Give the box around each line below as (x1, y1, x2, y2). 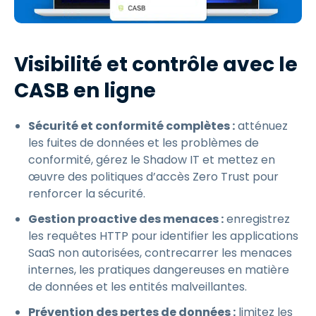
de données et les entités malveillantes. (28, 279, 247, 296)
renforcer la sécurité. (28, 186, 145, 202)
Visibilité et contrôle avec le (14, 51, 298, 79)
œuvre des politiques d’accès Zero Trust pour (28, 169, 279, 186)
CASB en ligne (14, 77, 156, 105)
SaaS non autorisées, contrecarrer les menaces (28, 245, 292, 262)
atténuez (235, 118, 288, 135)
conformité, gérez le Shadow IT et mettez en (28, 152, 275, 169)
